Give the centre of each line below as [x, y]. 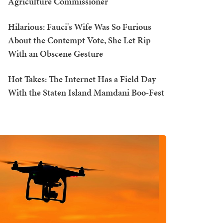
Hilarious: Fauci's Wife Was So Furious [80, 27]
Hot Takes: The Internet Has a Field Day [82, 79]
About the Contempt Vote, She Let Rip [79, 40]
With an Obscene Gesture [56, 54]
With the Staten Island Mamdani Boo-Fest [86, 92]
